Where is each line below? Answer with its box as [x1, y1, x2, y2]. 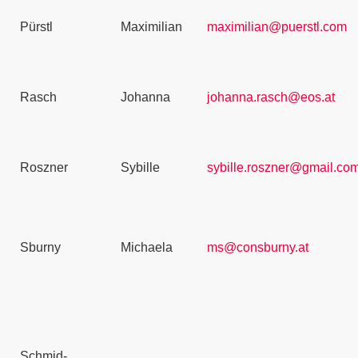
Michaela [121, 241, 173, 254]
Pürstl [20, 20, 53, 34]
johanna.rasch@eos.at [207, 90, 335, 104]
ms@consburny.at [207, 241, 308, 254]
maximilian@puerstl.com [207, 20, 347, 34]
